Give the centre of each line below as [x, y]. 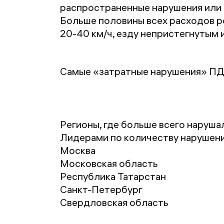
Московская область [109, 163]
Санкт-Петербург [101, 189]
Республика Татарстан [113, 176]
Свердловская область [114, 202]
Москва [78, 150]
